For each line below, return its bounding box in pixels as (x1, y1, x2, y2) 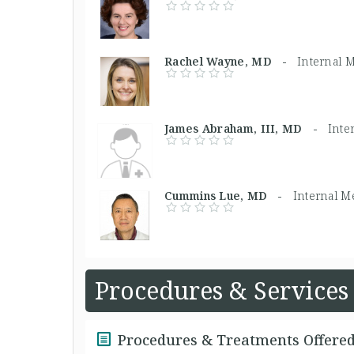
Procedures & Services (95, 274, 348, 307)
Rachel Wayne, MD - (164, 54, 297, 69)
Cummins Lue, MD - (164, 188, 293, 203)
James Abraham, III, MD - (164, 121, 328, 136)
